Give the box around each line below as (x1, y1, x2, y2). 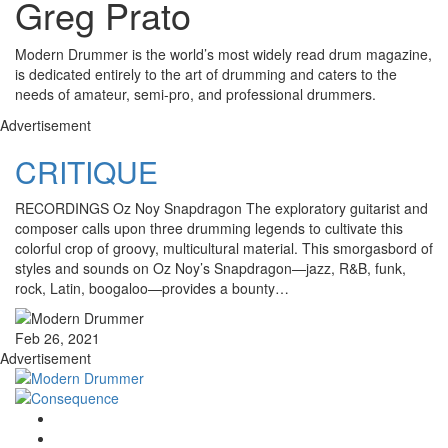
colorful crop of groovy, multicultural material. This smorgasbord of (15, 238, 433, 259)
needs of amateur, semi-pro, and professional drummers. (15, 84, 376, 105)
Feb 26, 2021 (15, 328, 100, 349)
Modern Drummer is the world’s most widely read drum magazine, (15, 44, 432, 65)
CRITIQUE (15, 150, 158, 194)
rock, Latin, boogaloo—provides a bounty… (15, 278, 289, 299)
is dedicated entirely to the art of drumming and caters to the (15, 64, 397, 85)
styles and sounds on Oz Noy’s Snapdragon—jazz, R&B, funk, (15, 258, 406, 279)
